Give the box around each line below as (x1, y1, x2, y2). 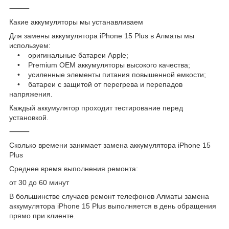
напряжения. (9, 89, 53, 98)
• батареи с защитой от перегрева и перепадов (9, 80, 182, 88)
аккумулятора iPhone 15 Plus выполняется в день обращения (9, 201, 216, 210)
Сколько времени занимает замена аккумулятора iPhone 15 (9, 141, 211, 149)
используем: (9, 41, 51, 50)
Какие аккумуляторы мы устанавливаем (9, 17, 143, 26)
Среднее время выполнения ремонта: (9, 164, 138, 173)
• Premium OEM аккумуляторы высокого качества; (9, 60, 190, 69)
